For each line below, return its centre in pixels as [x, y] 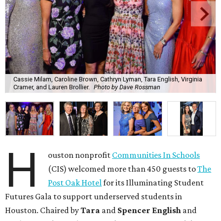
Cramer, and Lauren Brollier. [52, 87]
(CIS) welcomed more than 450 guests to [123, 169]
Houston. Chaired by [43, 210]
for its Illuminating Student [153, 183]
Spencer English [149, 210]
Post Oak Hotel [75, 183]
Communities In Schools [156, 155]
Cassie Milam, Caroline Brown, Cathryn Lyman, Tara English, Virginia [108, 79]
